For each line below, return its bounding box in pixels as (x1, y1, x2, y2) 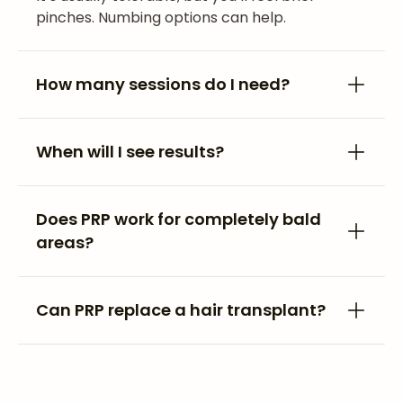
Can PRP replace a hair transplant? (36, 299, 326, 321)
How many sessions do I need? (36, 73, 290, 95)
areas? (36, 231, 94, 254)
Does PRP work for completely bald (36, 208, 321, 230)
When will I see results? (36, 140, 224, 163)
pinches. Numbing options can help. (36, 7, 286, 28)
